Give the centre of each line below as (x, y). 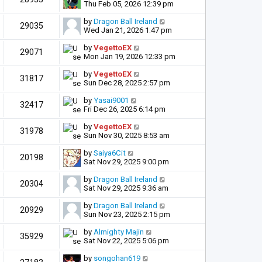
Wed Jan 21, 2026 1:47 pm (128, 30)
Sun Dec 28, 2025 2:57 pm (127, 82)
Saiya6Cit (110, 153)
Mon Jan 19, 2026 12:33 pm (130, 56)
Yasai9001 (111, 100)
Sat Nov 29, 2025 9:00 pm (126, 161)
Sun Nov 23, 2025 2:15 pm (127, 214)
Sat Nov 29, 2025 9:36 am (126, 188)
